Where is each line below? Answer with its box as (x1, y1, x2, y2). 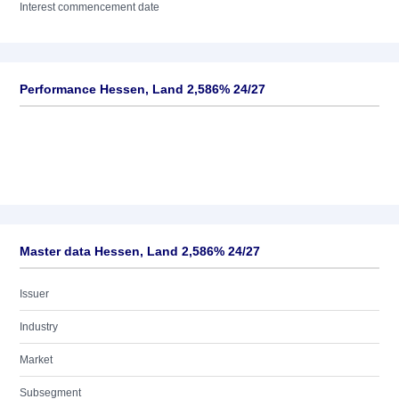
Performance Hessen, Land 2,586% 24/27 (20, 82, 265, 96)
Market (20, 354, 53, 366)
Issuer (20, 288, 49, 300)
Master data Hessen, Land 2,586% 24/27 (20, 244, 260, 258)
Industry (20, 321, 58, 333)
